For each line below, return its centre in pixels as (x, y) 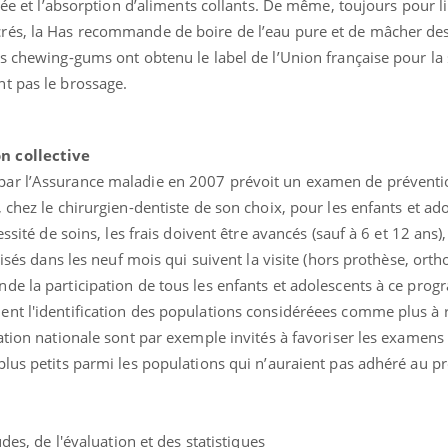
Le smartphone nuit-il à (172, 18)
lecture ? (121, 48)
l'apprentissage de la (162, 33)
